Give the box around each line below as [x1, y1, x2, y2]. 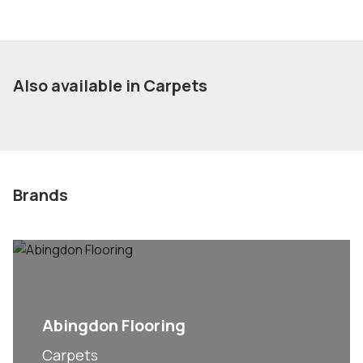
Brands [13, 184, 68, 206]
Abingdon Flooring [42, 314, 186, 336]
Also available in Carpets [13, 75, 207, 96]
